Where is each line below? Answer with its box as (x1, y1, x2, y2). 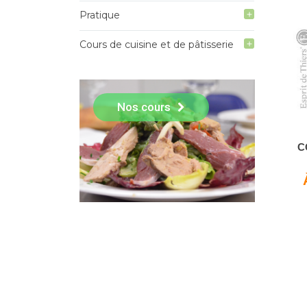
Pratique (79, 9, 120, 22)
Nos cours (116, 100, 171, 114)
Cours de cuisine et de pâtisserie (79, 38, 234, 51)
